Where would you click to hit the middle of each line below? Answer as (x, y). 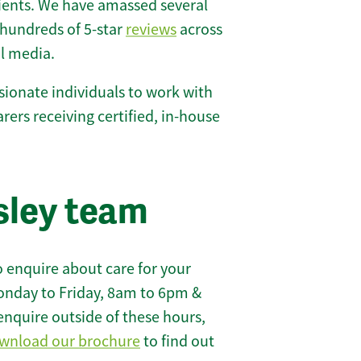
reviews (151, 29)
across (199, 29)
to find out (177, 342)
